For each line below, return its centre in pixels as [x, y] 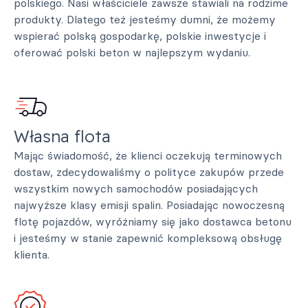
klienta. [32, 254]
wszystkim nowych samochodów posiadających [136, 188]
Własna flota [62, 136]
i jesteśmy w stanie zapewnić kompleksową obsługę [148, 238]
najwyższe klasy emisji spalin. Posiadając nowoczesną [149, 205]
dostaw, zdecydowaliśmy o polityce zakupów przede [149, 172]
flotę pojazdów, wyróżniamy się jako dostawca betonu [153, 221]
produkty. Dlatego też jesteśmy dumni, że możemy [145, 19]
